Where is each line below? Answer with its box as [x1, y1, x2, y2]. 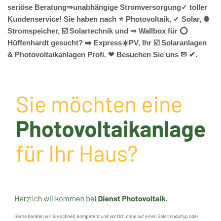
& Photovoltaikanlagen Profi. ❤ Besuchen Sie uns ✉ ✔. [7, 50, 197, 59]
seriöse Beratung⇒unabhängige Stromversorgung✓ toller [7, 3, 207, 12]
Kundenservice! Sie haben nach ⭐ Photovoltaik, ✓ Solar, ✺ [7, 15, 210, 24]
